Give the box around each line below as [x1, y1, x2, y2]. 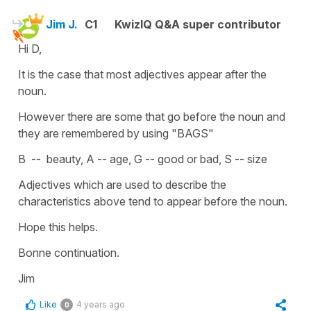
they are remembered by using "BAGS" [18, 126, 214, 140]
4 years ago [76, 299, 125, 310]
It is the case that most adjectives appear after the [18, 67, 267, 81]
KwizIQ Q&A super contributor [115, 17, 281, 31]
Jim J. [46, 17, 78, 31]
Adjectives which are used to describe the [18, 177, 226, 192]
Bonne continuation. [18, 245, 119, 260]
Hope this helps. [18, 219, 98, 234]
